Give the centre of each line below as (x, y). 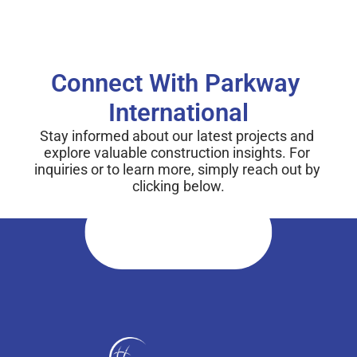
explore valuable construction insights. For (177, 153)
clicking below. (178, 186)
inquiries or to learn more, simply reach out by (177, 169)
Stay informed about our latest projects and (177, 136)
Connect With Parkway (175, 83)
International (178, 113)
